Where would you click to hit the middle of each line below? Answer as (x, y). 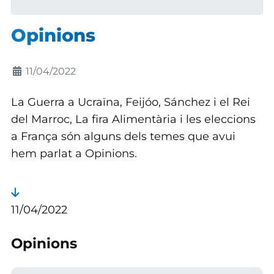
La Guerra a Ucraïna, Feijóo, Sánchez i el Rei (130, 102)
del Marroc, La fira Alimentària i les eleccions (133, 119)
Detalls (28, 71)
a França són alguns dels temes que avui (123, 136)
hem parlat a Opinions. (74, 154)
